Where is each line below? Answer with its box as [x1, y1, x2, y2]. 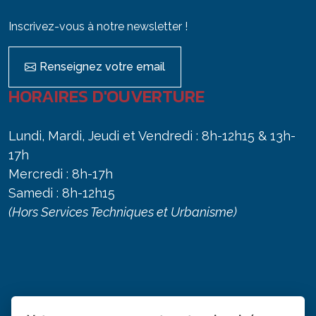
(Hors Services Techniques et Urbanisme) [8, 204, 237, 219]
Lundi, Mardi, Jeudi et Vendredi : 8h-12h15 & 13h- [8, 128, 296, 143]
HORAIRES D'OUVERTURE [8, 82, 205, 109]
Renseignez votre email [39, 59, 166, 73]
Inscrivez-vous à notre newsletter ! [8, 19, 188, 33]
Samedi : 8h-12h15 [8, 185, 115, 200]
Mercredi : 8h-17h [8, 166, 113, 181]
